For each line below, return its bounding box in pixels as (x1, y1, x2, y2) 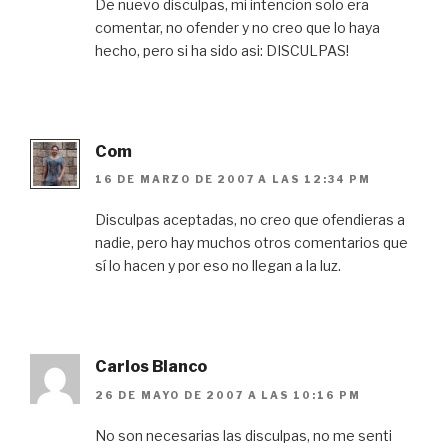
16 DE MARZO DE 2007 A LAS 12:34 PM (95, 173, 371, 186)
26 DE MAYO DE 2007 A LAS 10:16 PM (95, 388, 361, 401)
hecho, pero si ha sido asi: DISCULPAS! (95, 41, 349, 59)
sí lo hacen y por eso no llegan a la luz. (95, 257, 341, 275)
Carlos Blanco (95, 357, 207, 377)
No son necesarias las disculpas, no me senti (95, 426, 392, 444)
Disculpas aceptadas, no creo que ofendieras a (95, 211, 405, 229)
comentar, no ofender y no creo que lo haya (95, 18, 380, 36)
